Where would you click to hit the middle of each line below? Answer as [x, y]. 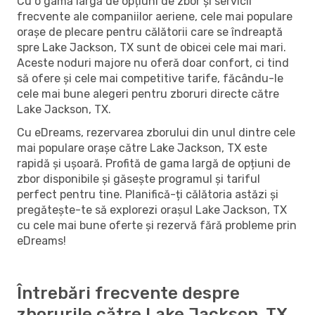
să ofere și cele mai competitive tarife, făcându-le [150, 78]
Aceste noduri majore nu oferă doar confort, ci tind [153, 63]
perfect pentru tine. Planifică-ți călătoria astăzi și [148, 194]
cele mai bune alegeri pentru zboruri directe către [148, 94]
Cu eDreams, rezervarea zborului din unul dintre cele [156, 132]
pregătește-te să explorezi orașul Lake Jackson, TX [152, 210]
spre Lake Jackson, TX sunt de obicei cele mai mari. [152, 47]
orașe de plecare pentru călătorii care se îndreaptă [150, 32]
